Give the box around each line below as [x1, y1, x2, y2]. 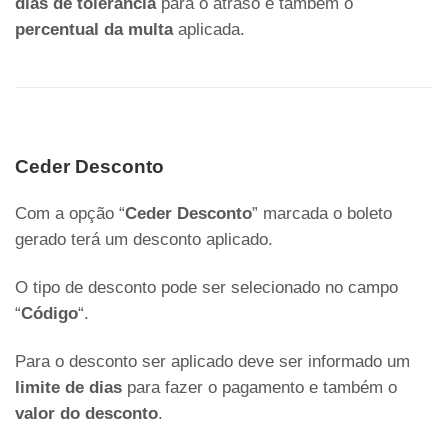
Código [21, 304, 78, 324]
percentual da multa [15, 20, 173, 40]
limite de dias [15, 378, 122, 398]
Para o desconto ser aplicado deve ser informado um [15, 352, 410, 372]
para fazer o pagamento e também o [122, 378, 397, 398]
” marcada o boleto [252, 204, 392, 224]
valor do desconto [15, 404, 158, 424]
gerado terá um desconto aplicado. [15, 230, 273, 250]
